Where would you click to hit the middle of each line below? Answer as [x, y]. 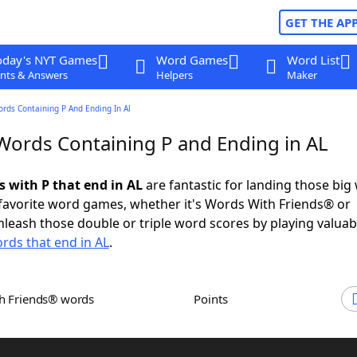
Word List [313, 60]
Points [214, 299]
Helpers [174, 75]
